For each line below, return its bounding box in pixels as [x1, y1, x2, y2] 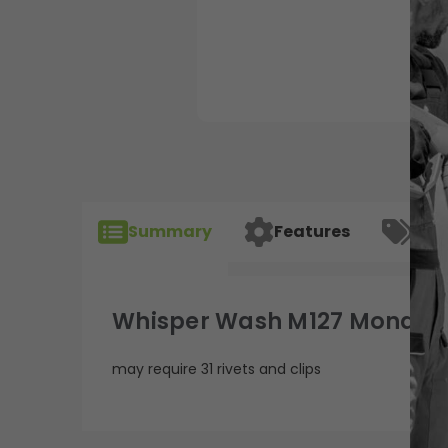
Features [274, 220, 350, 244]
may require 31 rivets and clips [112, 358, 321, 379]
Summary [128, 220, 212, 244]
